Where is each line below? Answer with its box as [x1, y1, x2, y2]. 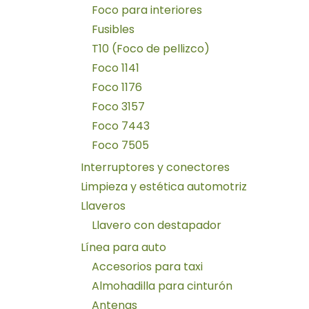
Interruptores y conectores [81, 159, 230, 175]
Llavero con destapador [92, 217, 221, 233]
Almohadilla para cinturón [92, 277, 232, 294]
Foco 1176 [92, 79, 142, 95]
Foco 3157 [92, 98, 145, 114]
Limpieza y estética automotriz [81, 178, 247, 195]
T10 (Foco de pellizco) [92, 40, 210, 57]
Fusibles [92, 21, 134, 37]
